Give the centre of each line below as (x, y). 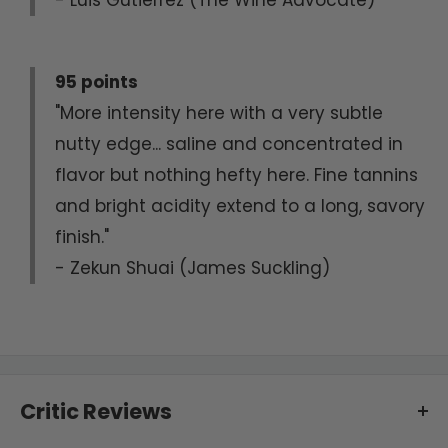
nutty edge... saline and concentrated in (229, 143)
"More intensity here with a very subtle (219, 112)
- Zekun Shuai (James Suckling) (192, 267)
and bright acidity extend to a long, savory (240, 205)
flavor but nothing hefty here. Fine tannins (236, 174)
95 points (96, 81)
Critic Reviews (96, 411)
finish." (82, 236)
